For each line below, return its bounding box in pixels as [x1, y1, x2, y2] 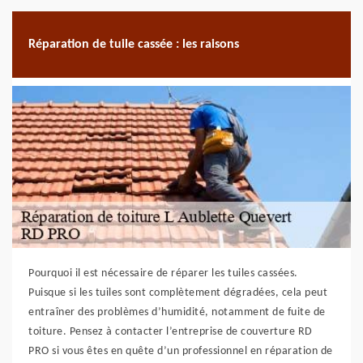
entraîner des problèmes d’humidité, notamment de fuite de [28, 306, 326, 318]
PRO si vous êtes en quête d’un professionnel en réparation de [28, 345, 333, 357]
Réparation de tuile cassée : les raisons [28, 37, 239, 51]
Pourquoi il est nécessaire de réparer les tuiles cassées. [28, 267, 298, 280]
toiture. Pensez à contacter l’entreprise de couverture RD [28, 326, 313, 338]
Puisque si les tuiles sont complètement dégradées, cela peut [28, 287, 327, 299]
